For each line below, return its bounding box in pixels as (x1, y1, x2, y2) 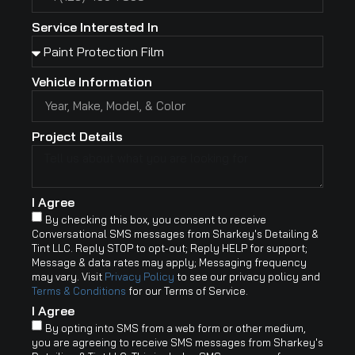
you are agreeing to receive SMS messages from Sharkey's (32, 336, 323, 349)
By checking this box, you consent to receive (45, 213, 266, 226)
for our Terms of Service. (126, 284, 248, 298)
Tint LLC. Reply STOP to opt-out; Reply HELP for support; (32, 242, 307, 255)
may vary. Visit (32, 270, 105, 284)
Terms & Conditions (32, 284, 126, 298)
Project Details (32, 128, 123, 144)
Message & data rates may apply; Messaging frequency (32, 256, 307, 269)
